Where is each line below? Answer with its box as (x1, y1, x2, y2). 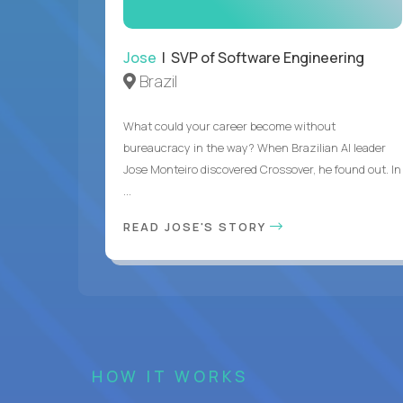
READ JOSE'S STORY (123, 218, 270, 235)
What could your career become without (123, 117, 336, 134)
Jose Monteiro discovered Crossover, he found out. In (123, 160, 401, 177)
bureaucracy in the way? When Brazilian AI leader (123, 139, 386, 156)
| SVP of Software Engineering (157, 47, 364, 67)
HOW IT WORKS (92, 364, 248, 387)
